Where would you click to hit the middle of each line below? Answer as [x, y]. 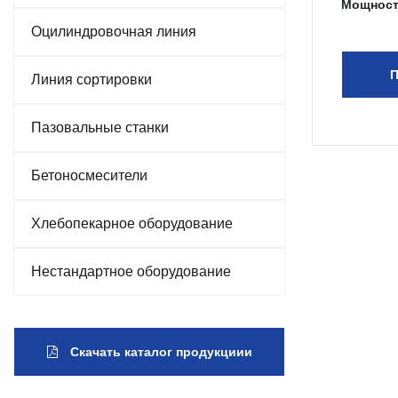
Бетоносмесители [89, 175]
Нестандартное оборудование [131, 271]
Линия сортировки [92, 80]
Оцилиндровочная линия [114, 32]
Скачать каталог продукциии [159, 352]
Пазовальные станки [100, 127]
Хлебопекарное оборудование [132, 223]
